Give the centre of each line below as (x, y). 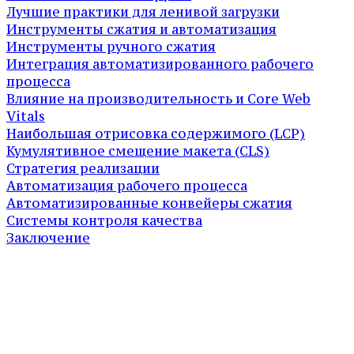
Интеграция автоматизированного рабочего (160, 64)
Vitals (26, 116)
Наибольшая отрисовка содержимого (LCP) (156, 133)
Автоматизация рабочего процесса (127, 185)
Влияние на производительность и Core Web (158, 98)
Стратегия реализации (83, 168)
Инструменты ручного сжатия (111, 46)
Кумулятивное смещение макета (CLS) (138, 151)
